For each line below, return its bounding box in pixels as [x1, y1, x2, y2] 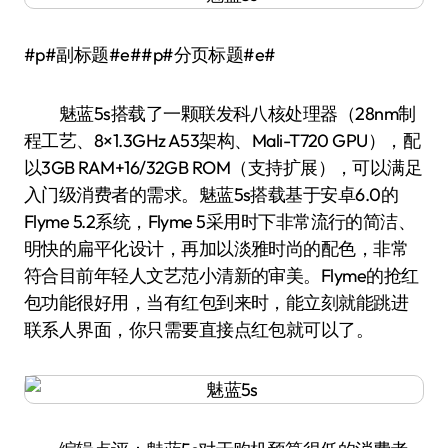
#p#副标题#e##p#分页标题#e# [24, 43, 276, 66]
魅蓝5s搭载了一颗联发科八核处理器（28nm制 [24, 102, 416, 125]
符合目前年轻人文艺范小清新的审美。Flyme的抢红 [24, 264, 419, 287]
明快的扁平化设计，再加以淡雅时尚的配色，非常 [24, 237, 409, 260]
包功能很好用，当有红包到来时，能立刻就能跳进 [24, 291, 409, 314]
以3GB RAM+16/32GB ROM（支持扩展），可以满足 [24, 156, 423, 179]
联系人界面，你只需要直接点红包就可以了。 [24, 318, 374, 341]
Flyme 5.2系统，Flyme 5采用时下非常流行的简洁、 [24, 210, 416, 233]
